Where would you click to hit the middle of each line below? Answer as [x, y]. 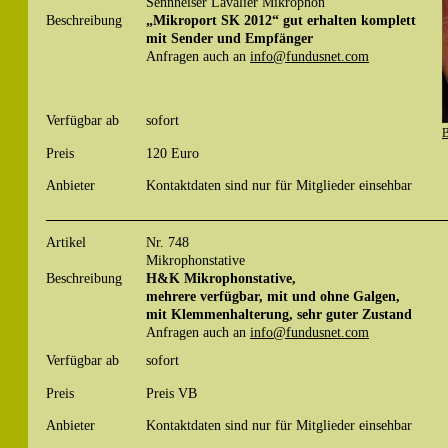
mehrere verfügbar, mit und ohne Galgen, [273, 296]
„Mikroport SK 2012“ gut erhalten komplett [281, 20]
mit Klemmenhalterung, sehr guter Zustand [279, 314]
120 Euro [172, 152]
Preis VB [171, 392]
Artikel [66, 242]
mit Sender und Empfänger [229, 38]
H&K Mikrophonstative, [221, 278]
